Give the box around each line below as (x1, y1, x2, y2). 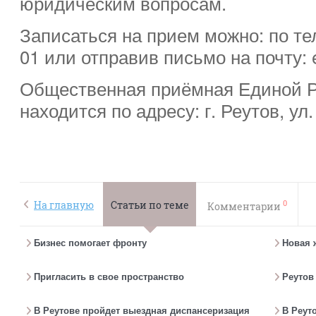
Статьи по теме (110, 198, 189, 212)
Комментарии (207, 199, 283, 213)
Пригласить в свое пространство (34, 272, 184, 282)
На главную (34, 198, 94, 212)
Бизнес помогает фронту (34, 238, 147, 248)
